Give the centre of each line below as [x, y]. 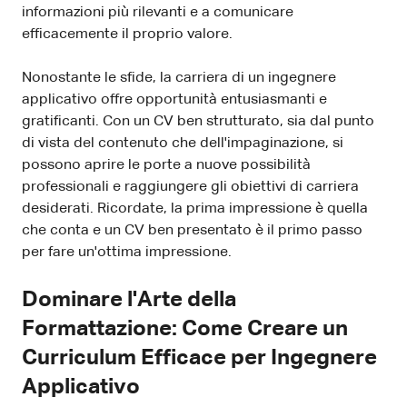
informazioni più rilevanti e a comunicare [158, 12]
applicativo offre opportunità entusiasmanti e [174, 99]
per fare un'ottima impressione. [127, 252]
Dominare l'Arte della [129, 299]
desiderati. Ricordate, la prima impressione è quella [195, 208]
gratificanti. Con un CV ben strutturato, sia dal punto [198, 121]
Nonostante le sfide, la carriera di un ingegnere [179, 78]
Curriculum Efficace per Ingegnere [199, 357]
